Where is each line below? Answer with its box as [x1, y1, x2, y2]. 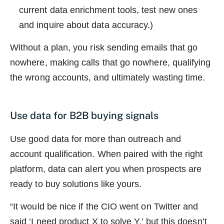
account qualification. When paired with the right [10, 148, 203, 159]
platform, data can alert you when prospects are [10, 163, 202, 174]
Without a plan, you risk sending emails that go [10, 42, 198, 52]
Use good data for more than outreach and [10, 133, 181, 144]
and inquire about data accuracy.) [19, 19, 153, 30]
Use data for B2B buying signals [10, 109, 158, 121]
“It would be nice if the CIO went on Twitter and [10, 201, 198, 211]
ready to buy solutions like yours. [10, 178, 142, 189]
